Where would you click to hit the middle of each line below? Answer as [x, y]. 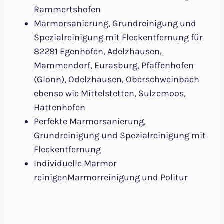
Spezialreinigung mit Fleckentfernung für [118, 38]
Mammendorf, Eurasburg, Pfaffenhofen [114, 66]
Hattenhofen [60, 108]
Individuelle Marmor [75, 164]
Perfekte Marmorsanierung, [90, 122]
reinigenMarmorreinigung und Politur [111, 178]
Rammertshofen [67, 10]
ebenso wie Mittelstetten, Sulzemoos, [110, 94]
